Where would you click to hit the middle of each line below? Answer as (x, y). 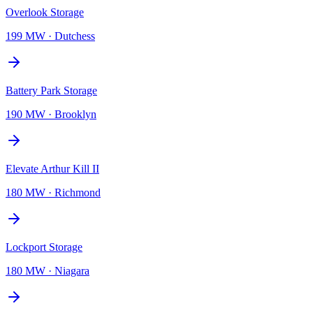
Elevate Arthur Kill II (52, 168)
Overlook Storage (45, 12)
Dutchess (75, 36)
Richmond (78, 192)
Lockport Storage (44, 247)
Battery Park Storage (51, 90)
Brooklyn (75, 114)
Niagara (72, 270)
